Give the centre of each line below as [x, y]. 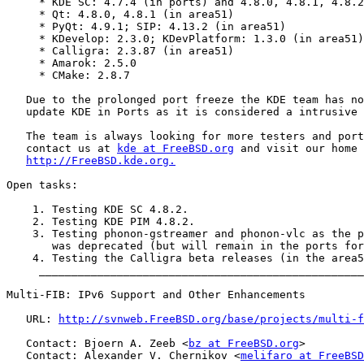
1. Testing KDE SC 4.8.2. [97, 210]
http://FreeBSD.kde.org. [101, 161]
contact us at [62, 149]
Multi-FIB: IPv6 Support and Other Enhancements [156, 295]
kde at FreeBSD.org [175, 149]
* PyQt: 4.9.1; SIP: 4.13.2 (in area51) [146, 27]
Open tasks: [42, 185]
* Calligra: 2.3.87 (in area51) [120, 51]
